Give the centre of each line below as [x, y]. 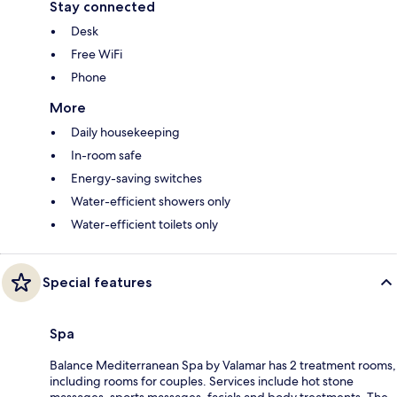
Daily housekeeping [125, 132]
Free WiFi [97, 54]
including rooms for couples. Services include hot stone [202, 381]
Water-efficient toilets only [144, 224]
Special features [97, 282]
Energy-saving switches [136, 178]
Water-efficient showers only [151, 201]
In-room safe [106, 155]
